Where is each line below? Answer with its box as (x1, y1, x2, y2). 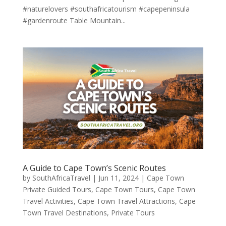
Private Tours (110, 208, 155, 218)
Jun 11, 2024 (98, 173, 139, 183)
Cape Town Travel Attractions (77, 196, 175, 206)
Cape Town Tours (95, 185, 154, 195)
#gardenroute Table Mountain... (22, 15, 126, 25)
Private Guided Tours (22, 185, 91, 195)
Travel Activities (22, 196, 74, 206)
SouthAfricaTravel (32, 173, 90, 183)
